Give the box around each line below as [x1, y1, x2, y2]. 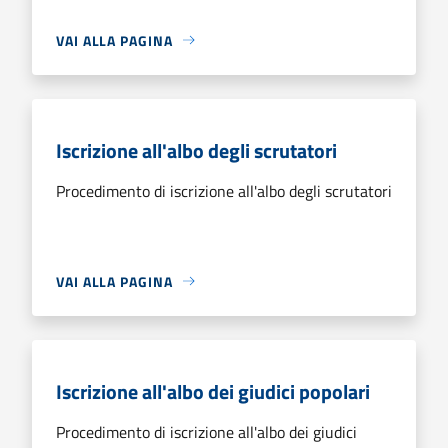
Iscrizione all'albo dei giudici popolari [56, 375, 370, 407]
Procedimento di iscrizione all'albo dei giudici [56, 419, 357, 444]
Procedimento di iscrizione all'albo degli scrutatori [56, 178, 392, 203]
